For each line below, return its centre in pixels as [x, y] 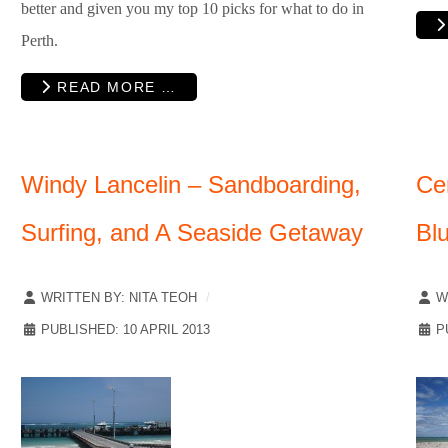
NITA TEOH [163, 298]
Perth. [39, 41]
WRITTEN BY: [83, 298]
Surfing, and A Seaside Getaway [192, 233]
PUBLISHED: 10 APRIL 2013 [125, 330]
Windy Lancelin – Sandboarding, [191, 185]
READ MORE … [114, 87]
